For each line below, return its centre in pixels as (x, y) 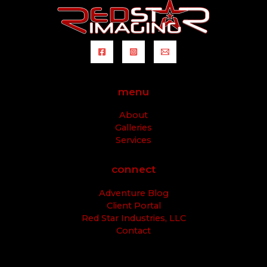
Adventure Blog (133, 193)
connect (133, 169)
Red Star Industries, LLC (133, 218)
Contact (133, 230)
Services (133, 140)
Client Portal (133, 205)
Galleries (133, 128)
